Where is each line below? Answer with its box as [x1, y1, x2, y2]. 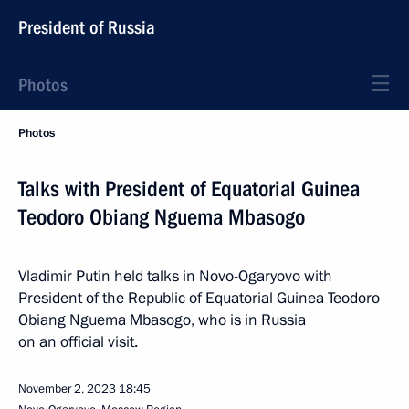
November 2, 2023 [18, 381, 116, 397]
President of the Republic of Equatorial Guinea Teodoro [18, 288, 380, 309]
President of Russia [18, 16, 155, 38]
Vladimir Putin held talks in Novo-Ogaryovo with [18, 266, 332, 287]
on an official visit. [18, 331, 138, 352]
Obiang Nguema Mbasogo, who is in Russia [18, 309, 306, 330]
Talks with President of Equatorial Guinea [18, 176, 360, 202]
